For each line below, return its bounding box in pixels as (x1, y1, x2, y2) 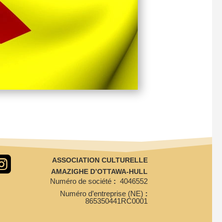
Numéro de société (50, 176, 111, 185)
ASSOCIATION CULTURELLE (52, 156, 148, 164)
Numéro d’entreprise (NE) (59, 189, 143, 198)
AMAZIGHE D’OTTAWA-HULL (51, 167, 148, 175)
